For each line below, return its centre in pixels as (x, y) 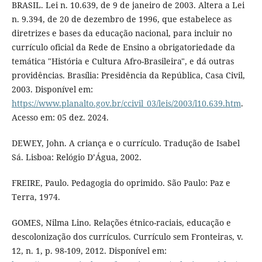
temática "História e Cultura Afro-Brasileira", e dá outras (123, 61)
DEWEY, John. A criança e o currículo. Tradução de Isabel (125, 143)
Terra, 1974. (36, 196)
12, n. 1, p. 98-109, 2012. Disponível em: (89, 250)
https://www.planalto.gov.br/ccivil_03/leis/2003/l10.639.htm (126, 103)
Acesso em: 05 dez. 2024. (60, 117)
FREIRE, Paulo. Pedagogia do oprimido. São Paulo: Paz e (121, 182)
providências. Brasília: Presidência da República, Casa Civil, (128, 75)
